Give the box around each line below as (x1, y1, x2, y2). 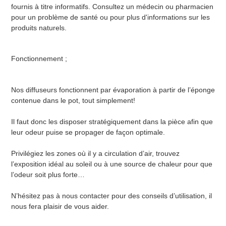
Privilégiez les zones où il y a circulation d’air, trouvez (11, 149, 180, 157)
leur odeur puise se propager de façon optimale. (11, 128, 169, 136)
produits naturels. (11, 23, 67, 32)
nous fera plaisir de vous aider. (11, 202, 109, 210)
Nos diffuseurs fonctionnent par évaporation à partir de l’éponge (11, 85, 215, 94)
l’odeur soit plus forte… (11, 170, 89, 179)
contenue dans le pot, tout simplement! (11, 96, 139, 104)
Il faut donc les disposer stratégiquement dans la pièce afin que (11, 117, 213, 126)
